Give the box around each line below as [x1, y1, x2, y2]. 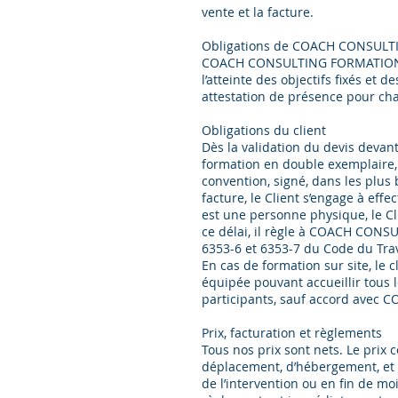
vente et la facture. [202, 4, 314, 20]
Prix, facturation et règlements [202, 324, 382, 341]
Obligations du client [202, 122, 326, 139]
